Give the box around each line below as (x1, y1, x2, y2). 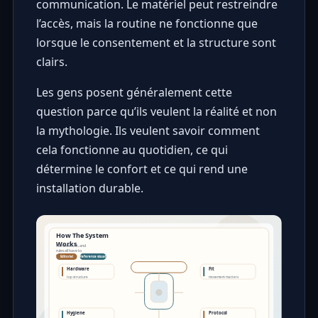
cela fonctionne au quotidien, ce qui (35, 141, 228, 158)
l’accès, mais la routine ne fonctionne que (35, 15, 258, 31)
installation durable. (35, 180, 143, 196)
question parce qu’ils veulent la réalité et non (35, 103, 277, 119)
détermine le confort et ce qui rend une (35, 160, 248, 177)
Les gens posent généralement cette (35, 84, 232, 100)
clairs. (35, 53, 67, 70)
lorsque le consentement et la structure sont (35, 34, 276, 50)
